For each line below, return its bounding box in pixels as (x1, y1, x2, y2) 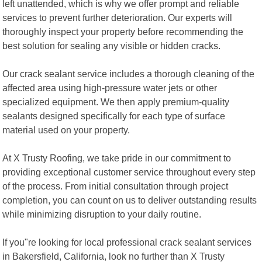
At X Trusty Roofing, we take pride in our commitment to (2, 152, 232, 163)
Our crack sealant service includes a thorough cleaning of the (2, 68, 255, 79)
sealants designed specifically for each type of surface (2, 110, 226, 121)
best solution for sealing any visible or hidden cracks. (2, 40, 221, 51)
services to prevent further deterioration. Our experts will (2, 12, 233, 23)
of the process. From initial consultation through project (2, 180, 229, 191)
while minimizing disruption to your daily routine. (2, 208, 202, 219)
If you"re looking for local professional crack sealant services (2, 236, 252, 247)
